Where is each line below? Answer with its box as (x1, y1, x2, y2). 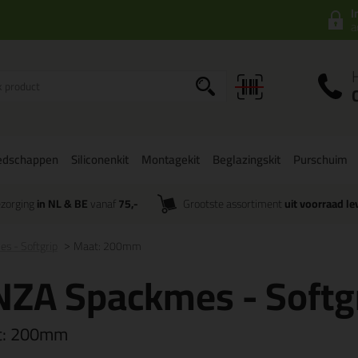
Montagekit (141, 148, 200, 171)
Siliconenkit (71, 148, 129, 171)
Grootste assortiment (183, 193, 285, 214)
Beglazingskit (213, 148, 280, 171)
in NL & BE (36, 193, 88, 214)
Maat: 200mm (74, 236, 141, 257)
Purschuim (293, 148, 348, 171)
